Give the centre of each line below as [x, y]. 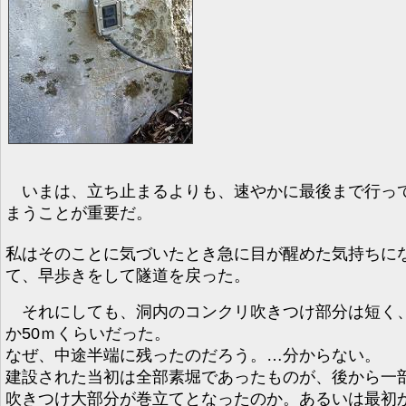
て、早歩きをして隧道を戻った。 [128, 275]
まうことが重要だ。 [79, 213]
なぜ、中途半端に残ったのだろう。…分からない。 [193, 355]
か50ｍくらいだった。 [88, 333]
